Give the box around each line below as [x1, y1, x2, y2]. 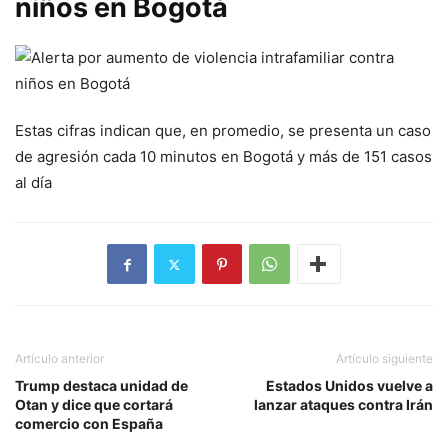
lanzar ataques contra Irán [254, 396, 433, 414]
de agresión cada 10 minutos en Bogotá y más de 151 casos [15, 147, 432, 167]
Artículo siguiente [336, 351, 433, 367]
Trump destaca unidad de [15, 377, 188, 395]
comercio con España [15, 415, 163, 433]
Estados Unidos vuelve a [266, 377, 433, 395]
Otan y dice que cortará [15, 396, 173, 414]
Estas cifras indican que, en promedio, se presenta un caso [15, 121, 431, 141]
